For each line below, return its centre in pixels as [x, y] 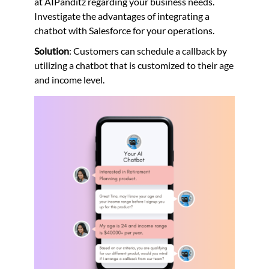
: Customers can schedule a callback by [148, 51]
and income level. [69, 80]
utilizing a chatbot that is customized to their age [134, 65]
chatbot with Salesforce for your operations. [124, 31]
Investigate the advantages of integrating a [122, 16]
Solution [51, 51]
